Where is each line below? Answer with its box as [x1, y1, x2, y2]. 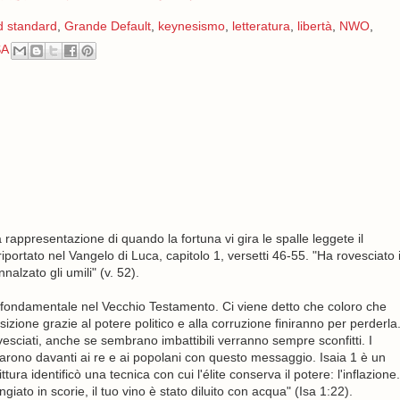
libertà [296, 19, 332, 33]
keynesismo [157, 19, 225, 33]
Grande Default [63, 19, 151, 33]
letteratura [231, 19, 290, 33]
